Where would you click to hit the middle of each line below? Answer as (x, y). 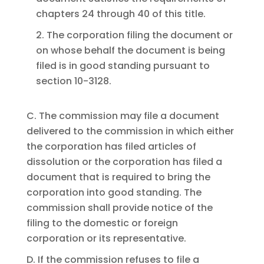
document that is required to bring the (118, 177)
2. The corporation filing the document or (134, 35)
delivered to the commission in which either (130, 131)
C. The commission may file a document (123, 116)
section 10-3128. (73, 81)
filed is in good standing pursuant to (123, 66)
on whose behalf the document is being (130, 51)
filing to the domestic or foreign (102, 223)
